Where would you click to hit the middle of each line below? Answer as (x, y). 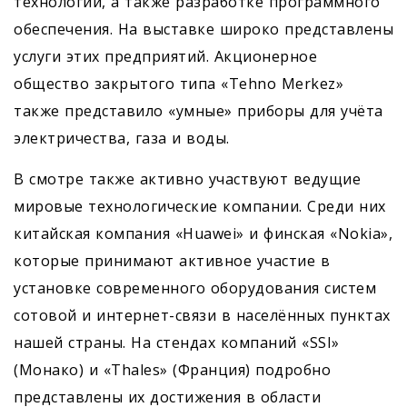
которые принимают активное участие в (172, 261)
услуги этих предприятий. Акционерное (165, 57)
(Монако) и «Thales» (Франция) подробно (172, 370)
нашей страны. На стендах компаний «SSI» (177, 343)
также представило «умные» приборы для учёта (199, 111)
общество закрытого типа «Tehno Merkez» (179, 84)
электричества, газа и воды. (122, 139)
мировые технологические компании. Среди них (200, 207)
